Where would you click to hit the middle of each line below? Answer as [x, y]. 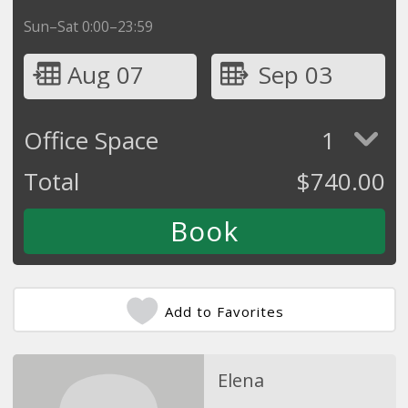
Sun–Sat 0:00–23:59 [88, 26]
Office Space [91, 140]
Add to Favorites [224, 311]
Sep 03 [295, 74]
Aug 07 [105, 74]
